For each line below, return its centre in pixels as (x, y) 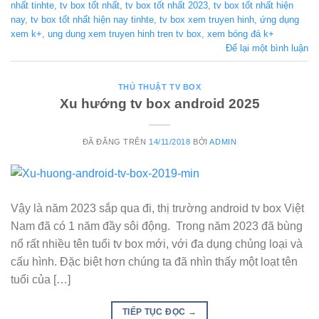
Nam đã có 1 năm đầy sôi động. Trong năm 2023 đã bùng (157, 226)
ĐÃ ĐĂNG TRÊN (116, 141)
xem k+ (26, 33)
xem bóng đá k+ (241, 33)
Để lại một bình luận (267, 48)
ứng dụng (279, 19)
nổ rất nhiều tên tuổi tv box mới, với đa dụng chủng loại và (157, 244)
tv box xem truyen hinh (207, 19)
